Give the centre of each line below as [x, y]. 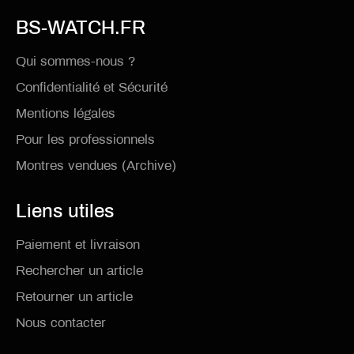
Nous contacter [61, 323]
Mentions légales [66, 114]
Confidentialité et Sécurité [92, 88]
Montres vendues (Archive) [96, 166]
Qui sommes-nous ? [75, 62]
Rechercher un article [79, 271]
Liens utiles [65, 211]
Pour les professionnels [85, 140]
